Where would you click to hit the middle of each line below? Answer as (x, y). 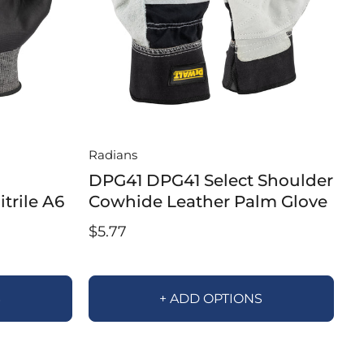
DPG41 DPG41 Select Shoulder (210, 181)
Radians (113, 155)
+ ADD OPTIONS (211, 299)
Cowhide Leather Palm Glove (208, 202)
